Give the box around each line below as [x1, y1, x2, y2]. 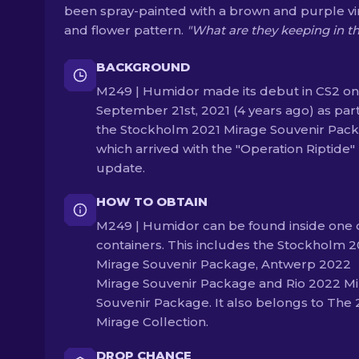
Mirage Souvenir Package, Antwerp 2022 [96, 256, 351, 272]
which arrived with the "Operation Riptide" [96, 141, 355, 156]
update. [96, 160, 145, 175]
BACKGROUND [96, 59, 190, 75]
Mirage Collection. [96, 314, 208, 329]
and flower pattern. [64, 22, 187, 38]
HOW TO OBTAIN [96, 194, 208, 209]
